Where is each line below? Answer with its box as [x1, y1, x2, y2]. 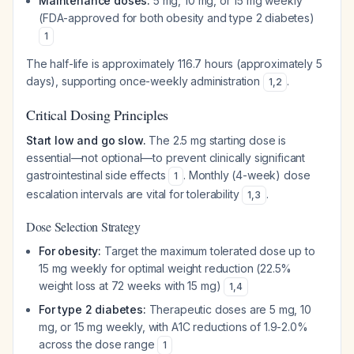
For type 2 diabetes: [39, 303, 146, 316]
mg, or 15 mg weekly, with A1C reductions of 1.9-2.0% [39, 320, 308, 333]
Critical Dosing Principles [26, 105, 169, 124]
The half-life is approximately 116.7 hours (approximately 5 [26, 57, 322, 70]
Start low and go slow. [26, 134, 146, 147]
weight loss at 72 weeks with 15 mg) [39, 279, 224, 292]
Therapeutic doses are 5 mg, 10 [145, 303, 311, 316]
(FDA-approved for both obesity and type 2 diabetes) [39, 11, 314, 24]
